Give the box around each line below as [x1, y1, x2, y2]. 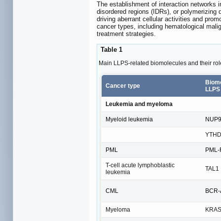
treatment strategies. [97, 30, 156, 38]
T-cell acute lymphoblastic [106, 161, 175, 169]
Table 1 [99, 46, 122, 54]
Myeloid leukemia [106, 115, 153, 123]
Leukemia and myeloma [106, 100, 173, 108]
